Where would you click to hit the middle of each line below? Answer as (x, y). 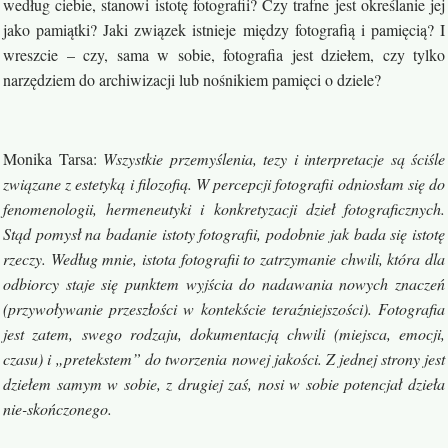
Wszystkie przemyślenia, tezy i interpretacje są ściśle (274, 158)
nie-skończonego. (57, 408)
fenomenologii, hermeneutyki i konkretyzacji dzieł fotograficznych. (224, 208)
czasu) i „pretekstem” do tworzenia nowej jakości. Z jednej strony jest (224, 358)
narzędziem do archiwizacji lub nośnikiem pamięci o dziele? (192, 79)
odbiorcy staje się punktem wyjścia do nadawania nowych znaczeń (224, 283)
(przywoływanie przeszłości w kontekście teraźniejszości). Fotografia (224, 308)
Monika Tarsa (48, 158)
